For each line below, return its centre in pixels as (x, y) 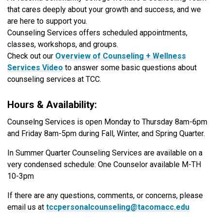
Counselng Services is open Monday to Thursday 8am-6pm (107, 122)
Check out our (31, 56)
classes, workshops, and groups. (63, 45)
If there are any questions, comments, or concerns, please (105, 195)
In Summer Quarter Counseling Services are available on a (105, 153)
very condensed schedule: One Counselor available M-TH (104, 164)
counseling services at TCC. (54, 79)
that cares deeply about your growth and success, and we (104, 10)
